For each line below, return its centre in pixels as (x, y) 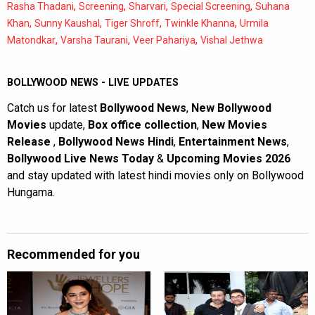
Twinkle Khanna (200, 24)
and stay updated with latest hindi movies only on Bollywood (155, 176)
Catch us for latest (53, 108)
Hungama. (31, 193)
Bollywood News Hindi (116, 142)
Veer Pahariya (164, 40)
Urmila (254, 24)
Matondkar (31, 40)
